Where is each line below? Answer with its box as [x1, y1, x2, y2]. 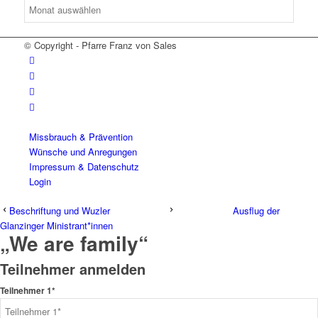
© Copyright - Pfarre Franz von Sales [23, 38, 177, 53]
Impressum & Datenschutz [28, 160, 139, 174]
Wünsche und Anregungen [28, 145, 137, 159]
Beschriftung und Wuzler [9, 204, 110, 218]
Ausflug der [233, 204, 280, 218]
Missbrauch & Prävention [28, 130, 133, 144]
